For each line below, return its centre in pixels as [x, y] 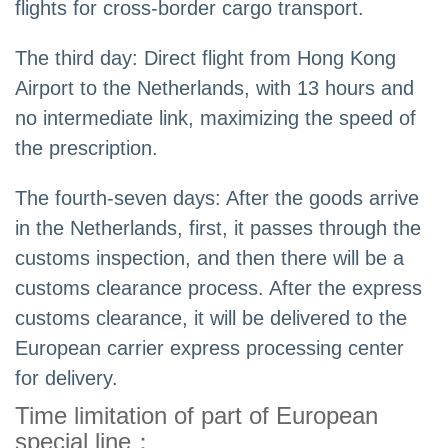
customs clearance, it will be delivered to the [211, 318]
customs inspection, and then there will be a [209, 258]
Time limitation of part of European [196, 416]
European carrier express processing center [209, 348]
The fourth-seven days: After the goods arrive [217, 198]
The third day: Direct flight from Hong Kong [205, 58]
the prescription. [86, 148]
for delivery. [66, 378]
